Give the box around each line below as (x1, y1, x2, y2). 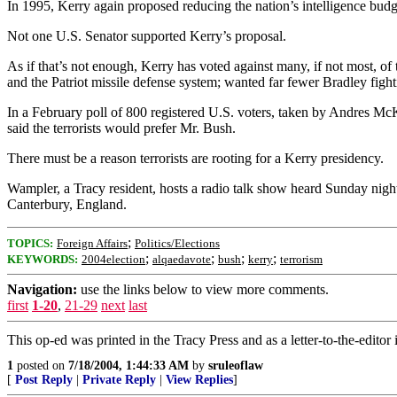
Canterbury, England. (7, 197, 127, 212)
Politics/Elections (135, 237, 220, 250)
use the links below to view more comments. (77, 282, 329, 297)
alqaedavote (152, 253, 211, 266)
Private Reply (82, 373, 156, 386)
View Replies (166, 373, 233, 386)
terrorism (280, 253, 323, 266)
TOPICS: (7, 237, 53, 250)
